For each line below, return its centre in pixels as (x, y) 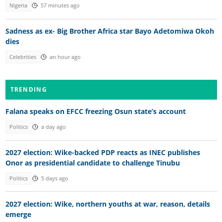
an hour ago (65, 57)
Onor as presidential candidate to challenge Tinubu (92, 163)
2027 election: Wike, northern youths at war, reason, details (108, 204)
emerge (18, 214)
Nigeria (19, 6)
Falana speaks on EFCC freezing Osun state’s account (95, 111)
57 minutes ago (60, 6)
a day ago (53, 127)
